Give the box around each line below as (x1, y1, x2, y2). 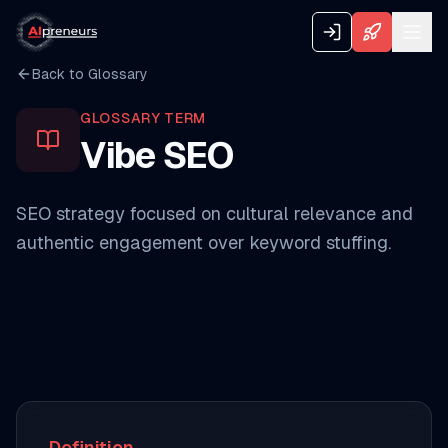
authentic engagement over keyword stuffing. (16, 232, 391, 253)
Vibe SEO (80, 135, 233, 176)
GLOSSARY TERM (80, 110, 207, 126)
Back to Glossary (32, 66, 148, 82)
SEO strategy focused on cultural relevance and (16, 203, 413, 224)
